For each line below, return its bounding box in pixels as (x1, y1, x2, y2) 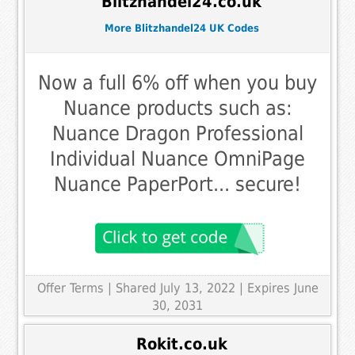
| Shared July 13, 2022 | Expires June (107, 281, 319, 296)
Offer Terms (36, 281, 104, 296)
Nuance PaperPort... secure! (54, 173, 301, 197)
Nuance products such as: (63, 97, 292, 120)
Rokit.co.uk (136, 334, 227, 353)
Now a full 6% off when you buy (38, 71, 317, 95)
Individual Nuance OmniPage (50, 147, 305, 171)
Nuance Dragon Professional (52, 122, 303, 146)
